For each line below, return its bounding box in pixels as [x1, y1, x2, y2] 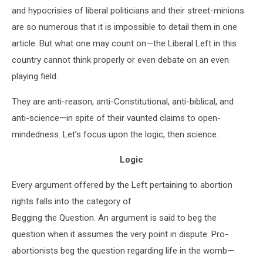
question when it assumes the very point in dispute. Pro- [12, 229, 228, 240]
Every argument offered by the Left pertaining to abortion [12, 180, 232, 190]
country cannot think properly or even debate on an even [12, 55, 229, 65]
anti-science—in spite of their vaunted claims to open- [12, 113, 221, 123]
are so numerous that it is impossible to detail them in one [12, 22, 237, 32]
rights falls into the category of [12, 196, 131, 207]
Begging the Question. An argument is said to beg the [12, 213, 217, 223]
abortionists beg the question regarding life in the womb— [12, 245, 234, 256]
